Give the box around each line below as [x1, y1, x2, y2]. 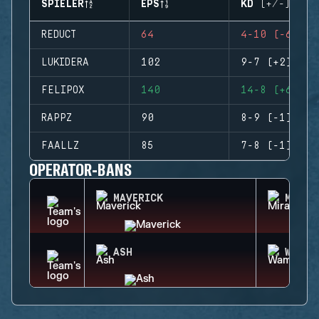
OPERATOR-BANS [29, 159, 132, 179]
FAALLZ [41, 140, 79, 152]
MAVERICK [113, 193, 163, 204]
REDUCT [41, 29, 76, 41]
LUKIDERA [41, 57, 89, 68]
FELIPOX [41, 85, 85, 96]
